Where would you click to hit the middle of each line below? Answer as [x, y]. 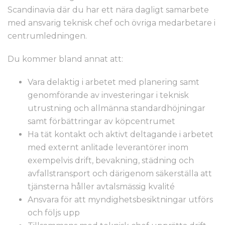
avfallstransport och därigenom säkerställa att [120, 174]
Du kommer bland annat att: [65, 59]
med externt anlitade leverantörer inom [108, 147]
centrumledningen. [47, 36]
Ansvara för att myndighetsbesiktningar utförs [120, 200]
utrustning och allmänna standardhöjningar [117, 108]
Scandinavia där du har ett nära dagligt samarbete [108, 10]
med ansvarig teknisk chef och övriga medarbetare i [111, 23]
